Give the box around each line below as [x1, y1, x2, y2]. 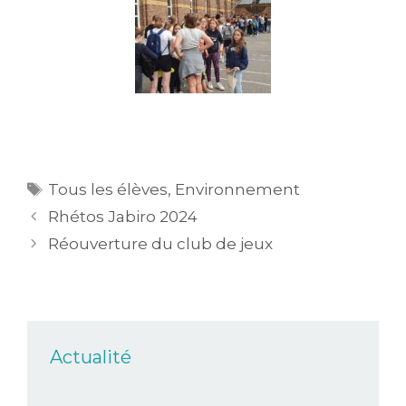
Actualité [50, 346, 131, 369]
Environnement [175, 180, 301, 199]
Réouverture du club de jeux [48, 235, 274, 254]
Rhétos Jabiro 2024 [48, 208, 198, 227]
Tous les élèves [48, 180, 169, 199]
